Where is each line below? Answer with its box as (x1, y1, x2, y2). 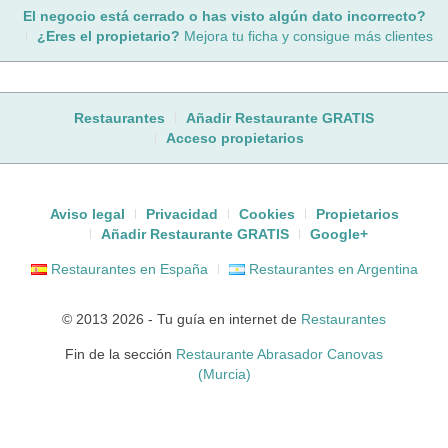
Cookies (238, 205, 295, 222)
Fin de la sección (65, 345, 176, 362)
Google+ (310, 225, 368, 242)
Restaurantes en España (46, 260, 208, 277)
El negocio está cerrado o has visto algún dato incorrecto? (22, 7, 426, 24)
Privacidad (145, 205, 218, 222)
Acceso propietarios (165, 129, 304, 146)
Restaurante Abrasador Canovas (176, 345, 383, 362)
